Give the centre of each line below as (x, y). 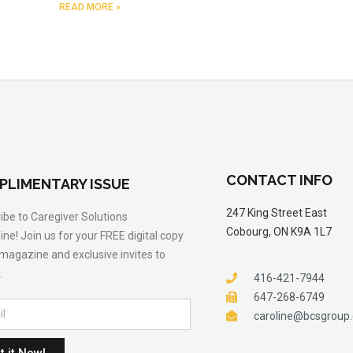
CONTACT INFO (279, 180)
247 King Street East (276, 212)
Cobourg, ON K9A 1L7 (279, 231)
